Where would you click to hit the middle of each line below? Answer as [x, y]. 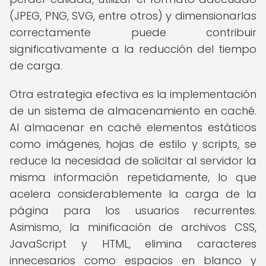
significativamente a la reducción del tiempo [133, 49]
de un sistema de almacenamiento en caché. [133, 111]
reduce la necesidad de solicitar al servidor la [133, 161]
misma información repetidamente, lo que [133, 177]
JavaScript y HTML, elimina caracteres [133, 244]
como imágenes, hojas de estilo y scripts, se [133, 144]
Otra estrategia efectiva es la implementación [133, 94]
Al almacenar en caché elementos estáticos [133, 127]
